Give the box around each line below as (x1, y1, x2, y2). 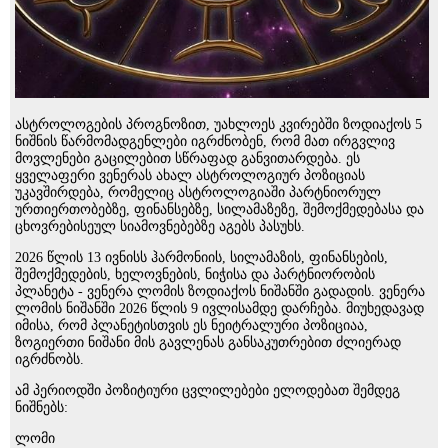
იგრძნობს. (15, 351, 84, 367)
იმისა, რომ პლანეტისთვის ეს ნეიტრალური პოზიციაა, (15, 317, 368, 333)
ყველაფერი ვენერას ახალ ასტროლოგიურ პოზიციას (15, 167, 365, 183)
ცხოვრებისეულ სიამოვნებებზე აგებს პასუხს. (15, 218, 305, 234)
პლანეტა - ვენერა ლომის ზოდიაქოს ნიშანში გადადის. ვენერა (15, 283, 425, 299)
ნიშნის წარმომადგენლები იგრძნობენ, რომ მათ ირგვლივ (15, 133, 395, 149)
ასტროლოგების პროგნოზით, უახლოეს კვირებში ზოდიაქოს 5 (15, 116, 422, 132)
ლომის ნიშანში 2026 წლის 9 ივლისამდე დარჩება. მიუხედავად (15, 300, 424, 316)
